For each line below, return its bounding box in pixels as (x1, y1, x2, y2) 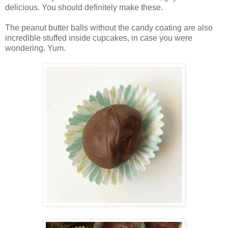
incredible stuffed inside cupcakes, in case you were (5, 33, 192, 42)
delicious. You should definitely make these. (5, 3, 165, 12)
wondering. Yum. (5, 43, 68, 52)
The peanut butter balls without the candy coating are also (5, 23, 213, 32)
